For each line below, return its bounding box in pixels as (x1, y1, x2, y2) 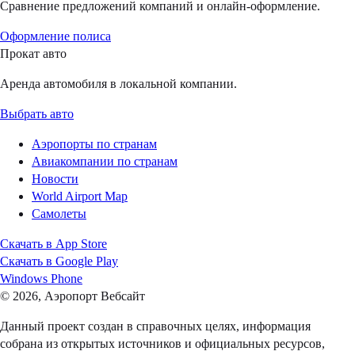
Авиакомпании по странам (32, 155, 177, 169)
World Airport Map (32, 189, 128, 204)
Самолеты (32, 207, 86, 221)
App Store (55, 237, 107, 251)
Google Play (55, 254, 118, 269)
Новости (32, 172, 78, 186)
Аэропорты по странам (32, 137, 157, 151)
